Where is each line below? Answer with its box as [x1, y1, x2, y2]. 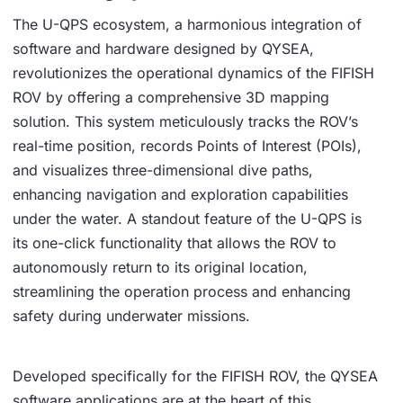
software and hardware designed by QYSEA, [13, 40, 314, 58]
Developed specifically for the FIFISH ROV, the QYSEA [13, 367, 378, 386]
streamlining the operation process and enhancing [13, 282, 351, 301]
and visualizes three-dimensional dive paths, [13, 161, 313, 180]
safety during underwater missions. [13, 307, 250, 326]
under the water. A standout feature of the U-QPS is [13, 210, 362, 228]
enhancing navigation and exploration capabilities [13, 185, 348, 204]
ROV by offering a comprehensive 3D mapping [13, 88, 329, 107]
